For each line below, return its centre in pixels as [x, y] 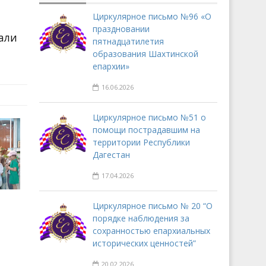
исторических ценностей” [144, 243]
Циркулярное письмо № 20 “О [153, 205]
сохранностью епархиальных [151, 230]
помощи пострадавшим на [146, 129]
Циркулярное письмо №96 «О [152, 16]
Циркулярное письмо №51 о [149, 117]
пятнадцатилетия [128, 41]
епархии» [111, 66]
